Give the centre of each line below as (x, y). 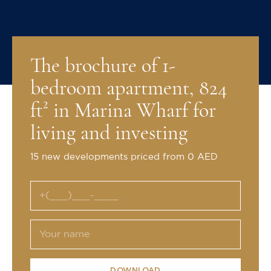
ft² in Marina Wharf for (123, 111)
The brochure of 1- (103, 66)
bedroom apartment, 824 (129, 88)
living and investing (109, 133)
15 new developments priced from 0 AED (124, 157)
